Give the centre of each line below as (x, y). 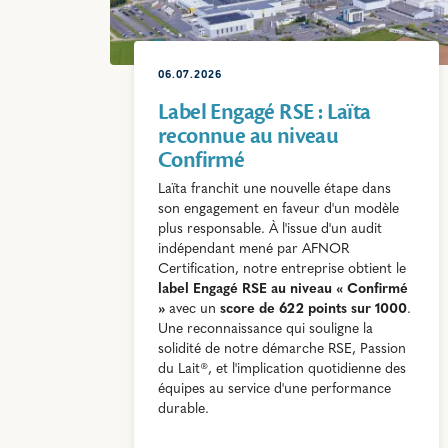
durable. (183, 409)
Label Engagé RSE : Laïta (264, 111)
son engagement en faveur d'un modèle (278, 209)
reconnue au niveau (248, 135)
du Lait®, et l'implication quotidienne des (282, 369)
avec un (192, 309)
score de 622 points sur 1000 (313, 309)
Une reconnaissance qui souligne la (265, 329)
